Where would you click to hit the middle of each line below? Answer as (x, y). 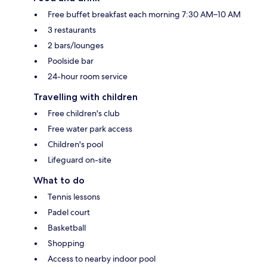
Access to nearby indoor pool (102, 259)
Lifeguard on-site (80, 160)
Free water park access (90, 129)
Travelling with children (86, 97)
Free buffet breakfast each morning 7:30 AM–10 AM (144, 15)
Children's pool (75, 145)
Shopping (66, 243)
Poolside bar (71, 61)
